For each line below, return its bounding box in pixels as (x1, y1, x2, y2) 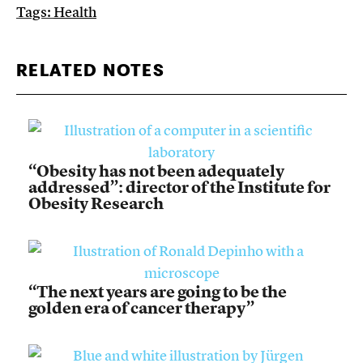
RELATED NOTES (16, 61, 165, 80)
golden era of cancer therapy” (28, 296, 254, 318)
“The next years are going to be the (28, 280, 287, 302)
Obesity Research (28, 191, 164, 214)
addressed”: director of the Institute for (28, 175, 331, 198)
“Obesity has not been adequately (28, 159, 284, 181)
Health (53, 2, 96, 21)
